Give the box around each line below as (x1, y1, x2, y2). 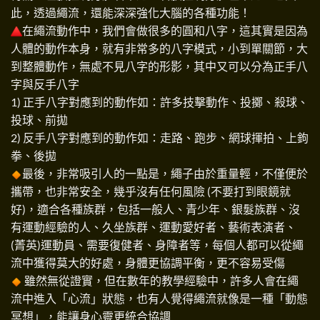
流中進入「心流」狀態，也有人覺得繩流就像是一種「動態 (11, 291, 308, 305)
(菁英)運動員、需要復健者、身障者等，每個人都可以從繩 (11, 237, 304, 251)
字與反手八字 (11, 76, 79, 91)
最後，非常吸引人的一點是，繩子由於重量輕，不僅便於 (22, 166, 308, 180)
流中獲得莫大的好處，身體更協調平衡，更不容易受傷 (11, 255, 285, 269)
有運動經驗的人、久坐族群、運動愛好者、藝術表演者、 (11, 219, 296, 234)
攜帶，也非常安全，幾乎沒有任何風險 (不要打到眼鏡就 (11, 184, 291, 198)
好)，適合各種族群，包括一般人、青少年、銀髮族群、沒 (11, 201, 300, 216)
